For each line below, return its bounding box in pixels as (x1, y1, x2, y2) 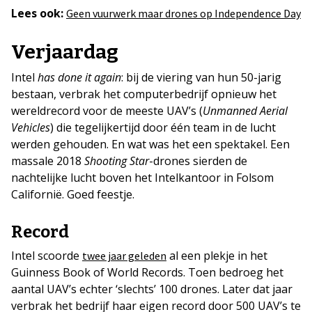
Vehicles (11, 120, 50, 135)
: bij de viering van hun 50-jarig (121, 70, 281, 85)
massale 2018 (11, 153, 84, 169)
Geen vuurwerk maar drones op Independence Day (66, 6, 301, 20)
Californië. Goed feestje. (11, 187, 134, 202)
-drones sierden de (149, 153, 247, 169)
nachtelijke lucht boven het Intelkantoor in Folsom (11, 170, 274, 185)
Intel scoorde (11, 248, 82, 263)
